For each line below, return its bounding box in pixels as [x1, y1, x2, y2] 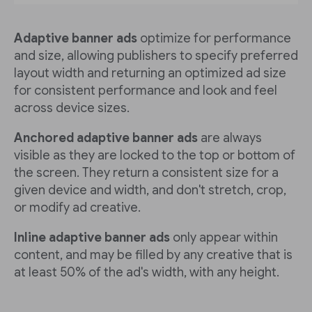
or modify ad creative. [14, 199, 141, 215]
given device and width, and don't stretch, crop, [14, 182, 286, 198]
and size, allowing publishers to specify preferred [14, 47, 298, 63]
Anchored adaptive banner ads [14, 130, 198, 146]
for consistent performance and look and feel [14, 82, 277, 98]
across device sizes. [14, 100, 130, 116]
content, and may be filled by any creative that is [14, 247, 292, 263]
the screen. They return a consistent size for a [14, 164, 279, 180]
